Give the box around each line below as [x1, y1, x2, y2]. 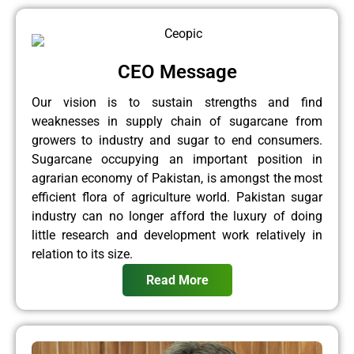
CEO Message [117, 60, 237, 83]
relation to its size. [32, 246, 133, 262]
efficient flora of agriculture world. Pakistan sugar [32, 189, 322, 205]
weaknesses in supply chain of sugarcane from [32, 113, 322, 129]
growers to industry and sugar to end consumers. [32, 132, 322, 148]
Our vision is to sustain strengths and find [32, 94, 322, 110]
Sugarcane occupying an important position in [32, 151, 322, 167]
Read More [145, 272, 209, 288]
